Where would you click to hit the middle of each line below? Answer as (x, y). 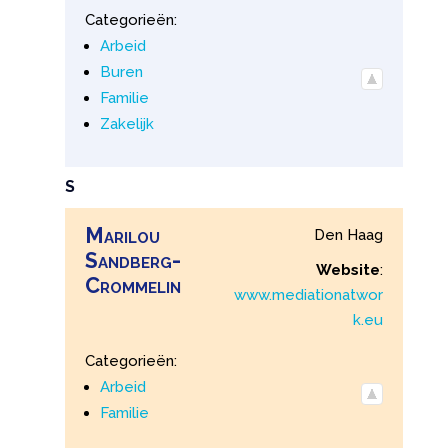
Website (348, 270)
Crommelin (132, 286)
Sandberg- (132, 261)
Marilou (122, 236)
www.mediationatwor (309, 295)
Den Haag (349, 235)
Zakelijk (126, 123)
